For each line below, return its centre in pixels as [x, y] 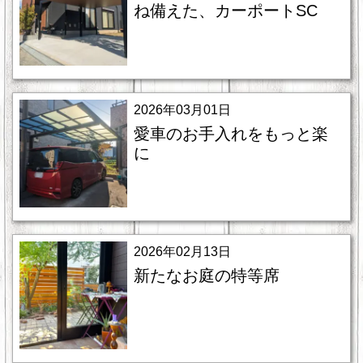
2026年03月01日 [183, 109]
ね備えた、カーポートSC [226, 11]
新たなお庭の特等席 [207, 275]
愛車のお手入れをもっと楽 [231, 133]
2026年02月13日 [183, 251]
